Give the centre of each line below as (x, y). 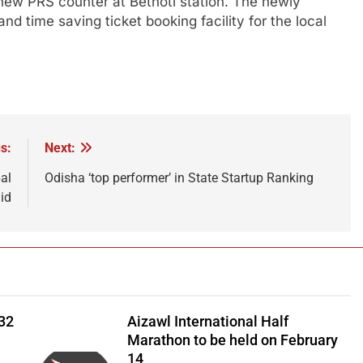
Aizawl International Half (207, 321)
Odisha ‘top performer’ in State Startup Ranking (179, 177)
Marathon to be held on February (232, 340)
